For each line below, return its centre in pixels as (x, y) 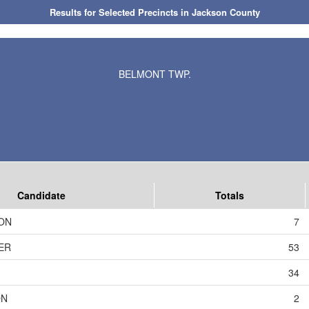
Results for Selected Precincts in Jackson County (154, 12)
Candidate (41, 196)
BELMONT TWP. (154, 74)
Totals (230, 196)
